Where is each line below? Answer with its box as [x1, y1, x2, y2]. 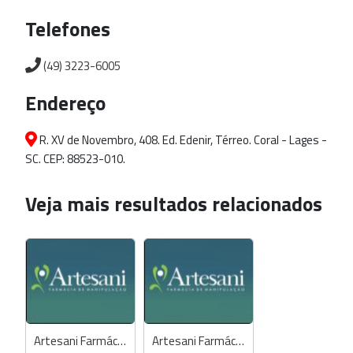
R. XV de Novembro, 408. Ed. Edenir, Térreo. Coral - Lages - [37, 131, 327, 149]
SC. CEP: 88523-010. [25, 150, 125, 168]
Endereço [25, 87, 106, 118]
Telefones [25, 13, 110, 44]
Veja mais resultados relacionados [25, 188, 322, 219]
